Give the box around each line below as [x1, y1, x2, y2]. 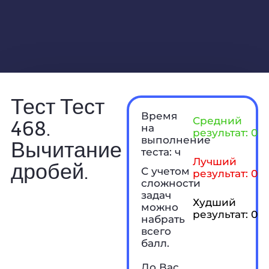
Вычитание [10, 136, 122, 162]
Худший [192, 196, 236, 208]
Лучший [192, 155, 237, 168]
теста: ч [141, 145, 181, 158]
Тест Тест [10, 92, 104, 119]
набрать [141, 213, 186, 225]
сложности [141, 177, 201, 189]
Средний [192, 114, 242, 127]
